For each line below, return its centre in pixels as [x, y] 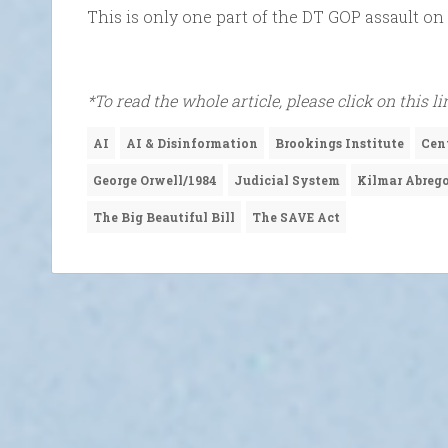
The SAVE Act [296, 217]
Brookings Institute [339, 143]
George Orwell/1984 [155, 180]
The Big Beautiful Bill [164, 217]
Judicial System [287, 180]
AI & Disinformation [192, 143]
